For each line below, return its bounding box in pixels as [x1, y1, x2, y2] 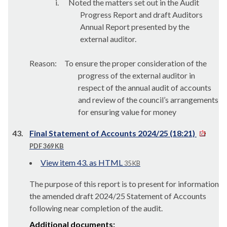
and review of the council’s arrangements [78, 95, 218, 104]
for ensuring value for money [78, 107, 176, 117]
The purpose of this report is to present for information [29, 179, 219, 188]
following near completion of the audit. [29, 203, 164, 213]
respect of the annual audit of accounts [78, 83, 211, 92]
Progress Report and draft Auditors [80, 10, 203, 19]
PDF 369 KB [29, 142, 64, 150]
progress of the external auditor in [78, 70, 195, 80]
